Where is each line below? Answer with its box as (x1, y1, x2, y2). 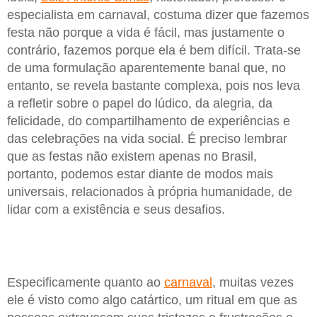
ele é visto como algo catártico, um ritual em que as (7, 293, 297, 308)
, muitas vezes (212, 275, 294, 290)
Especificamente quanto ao (7, 275, 164, 290)
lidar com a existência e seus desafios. (7, 202, 225, 217)
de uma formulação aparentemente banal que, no (7, 60, 286, 75)
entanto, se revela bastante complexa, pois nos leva (7, 78, 300, 93)
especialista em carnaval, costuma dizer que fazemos (7, 7, 309, 22)
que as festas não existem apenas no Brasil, (7, 149, 257, 163)
